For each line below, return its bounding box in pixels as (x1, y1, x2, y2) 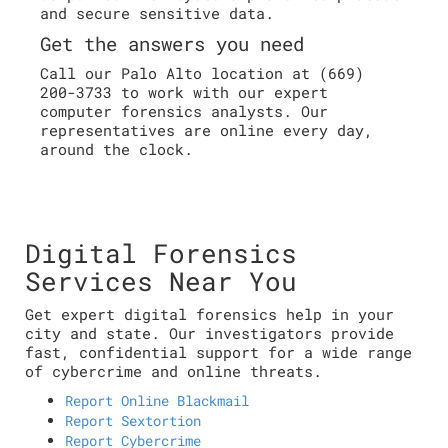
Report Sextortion (65, 411, 201, 430)
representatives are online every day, (40, 120, 373, 140)
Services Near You (25, 264, 297, 298)
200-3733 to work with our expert (40, 82, 328, 102)
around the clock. (40, 139, 193, 159)
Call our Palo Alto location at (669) (40, 63, 364, 83)
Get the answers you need (40, 31, 304, 56)
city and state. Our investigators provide (25, 323, 394, 343)
